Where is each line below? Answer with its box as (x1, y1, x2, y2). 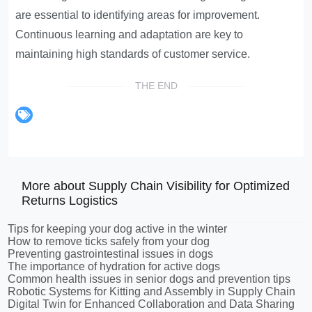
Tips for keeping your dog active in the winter (8, 223, 228, 235)
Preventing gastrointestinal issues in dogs (8, 248, 214, 260)
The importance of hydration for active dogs (8, 260, 221, 272)
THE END (134, 80, 178, 91)
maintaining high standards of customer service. (15, 48, 251, 60)
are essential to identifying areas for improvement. (15, 9, 260, 21)
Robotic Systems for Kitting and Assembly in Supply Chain (8, 286, 296, 297)
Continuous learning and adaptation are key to (15, 29, 244, 40)
